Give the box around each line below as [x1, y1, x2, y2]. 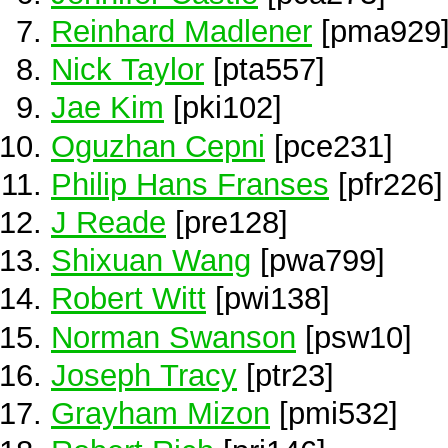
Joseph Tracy [51, 357, 237, 392]
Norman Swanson [51, 319, 296, 354]
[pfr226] [329, 166, 443, 201]
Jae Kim [51, 90, 164, 125]
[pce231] [265, 128, 393, 163]
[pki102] [164, 90, 282, 125]
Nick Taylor [51, 52, 204, 87]
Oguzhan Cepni [51, 128, 265, 163]
